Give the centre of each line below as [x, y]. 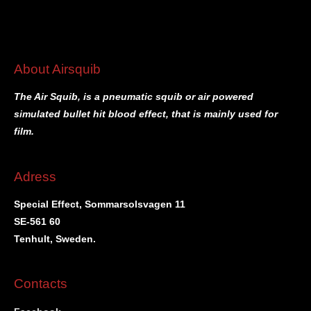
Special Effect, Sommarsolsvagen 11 [100, 205]
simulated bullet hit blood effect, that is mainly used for [146, 115]
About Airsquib [57, 69]
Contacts [41, 284]
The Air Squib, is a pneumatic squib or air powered [134, 97]
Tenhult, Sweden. [55, 239]
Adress [35, 176]
